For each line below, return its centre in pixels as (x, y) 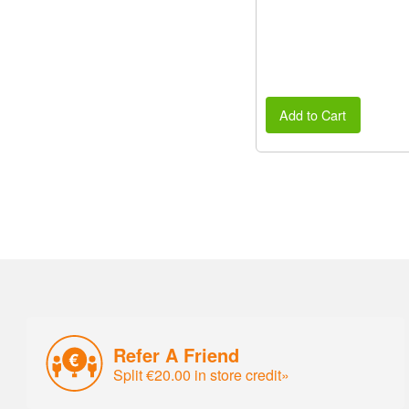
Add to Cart (313, 114)
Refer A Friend (177, 354)
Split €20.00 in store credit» (202, 374)
